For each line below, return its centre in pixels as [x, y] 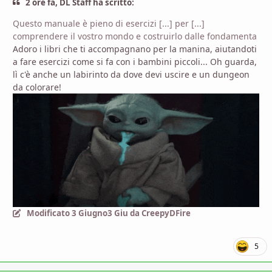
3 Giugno [89, 213]
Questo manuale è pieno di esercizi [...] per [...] [109, 23]
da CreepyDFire [159, 213]
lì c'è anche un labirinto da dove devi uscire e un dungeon [131, 74]
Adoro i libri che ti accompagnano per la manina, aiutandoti [135, 49]
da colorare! [37, 87]
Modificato [49, 213]
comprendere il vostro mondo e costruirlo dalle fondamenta [135, 36]
